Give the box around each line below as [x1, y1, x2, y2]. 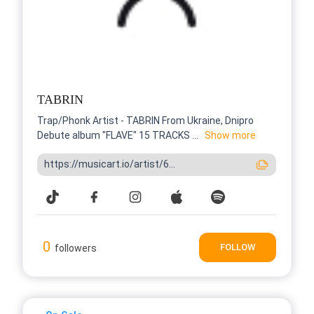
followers [55, 242, 97, 254]
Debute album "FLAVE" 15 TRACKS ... [37, 129, 198, 141]
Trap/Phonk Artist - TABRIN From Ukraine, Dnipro [37, 114, 254, 126]
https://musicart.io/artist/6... [44, 158, 175, 170]
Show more [205, 129, 256, 141]
